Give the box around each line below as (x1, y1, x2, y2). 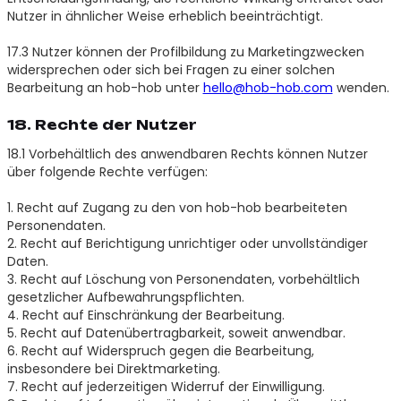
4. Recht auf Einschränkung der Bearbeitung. (6, 305, 285, 324)
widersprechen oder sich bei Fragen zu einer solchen (6, 60, 335, 79)
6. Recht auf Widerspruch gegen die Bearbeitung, (6, 341, 314, 360)
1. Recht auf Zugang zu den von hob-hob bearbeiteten (6, 198, 347, 217)
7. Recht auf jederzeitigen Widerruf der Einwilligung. (6, 377, 325, 396)
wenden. (332, 78, 389, 97)
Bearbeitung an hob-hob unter (6, 78, 203, 97)
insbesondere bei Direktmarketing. (6, 359, 220, 378)
